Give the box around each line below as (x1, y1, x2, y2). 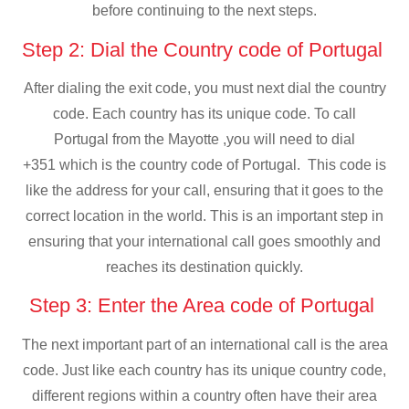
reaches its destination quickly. (106, 258, 303, 275)
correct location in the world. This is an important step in (26, 207, 383, 224)
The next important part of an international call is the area (21, 336, 388, 352)
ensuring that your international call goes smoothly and (28, 233, 381, 249)
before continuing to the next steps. (92, 3, 317, 19)
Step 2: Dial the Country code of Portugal (21, 37, 388, 61)
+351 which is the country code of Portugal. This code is (23, 156, 386, 173)
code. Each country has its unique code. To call (53, 105, 356, 121)
